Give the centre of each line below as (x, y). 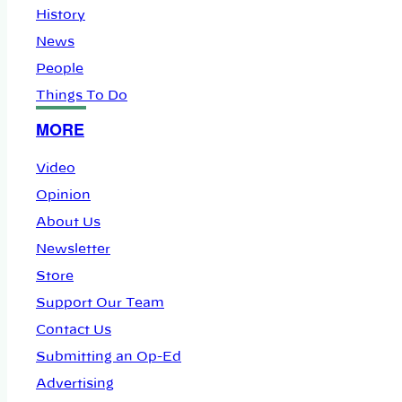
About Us (68, 223)
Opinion (63, 196)
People (60, 69)
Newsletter (73, 249)
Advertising (75, 384)
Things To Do (82, 96)
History (61, 15)
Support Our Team (100, 303)
